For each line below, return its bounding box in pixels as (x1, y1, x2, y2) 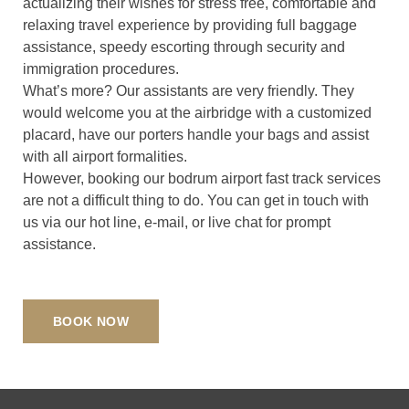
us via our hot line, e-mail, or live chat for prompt (23, 215, 330, 231)
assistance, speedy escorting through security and (23, 39, 345, 56)
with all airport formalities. (23, 149, 187, 165)
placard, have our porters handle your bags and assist (23, 127, 369, 143)
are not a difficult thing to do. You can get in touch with (23, 193, 369, 209)
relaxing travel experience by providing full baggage (23, 17, 357, 34)
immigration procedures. (23, 61, 179, 78)
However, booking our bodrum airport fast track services (23, 171, 381, 187)
